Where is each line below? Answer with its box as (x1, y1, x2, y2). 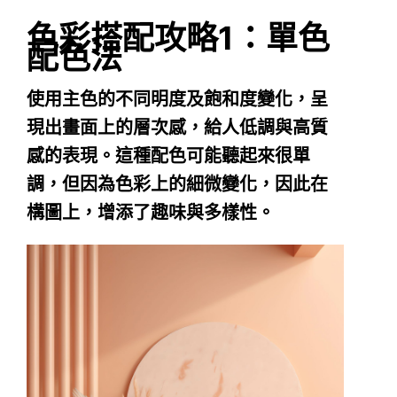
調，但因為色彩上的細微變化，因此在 (27, 174, 328, 196)
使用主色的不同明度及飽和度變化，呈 (27, 89, 328, 111)
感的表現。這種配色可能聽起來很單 (27, 145, 310, 167)
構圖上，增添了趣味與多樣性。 (27, 202, 275, 224)
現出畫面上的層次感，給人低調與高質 (27, 117, 328, 139)
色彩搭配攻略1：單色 (27, 19, 330, 58)
